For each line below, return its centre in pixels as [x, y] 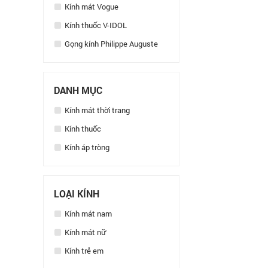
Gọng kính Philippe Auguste [110, 44]
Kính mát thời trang [96, 110]
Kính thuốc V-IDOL [95, 25]
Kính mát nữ [84, 232]
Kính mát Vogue [91, 7]
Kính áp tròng [86, 147]
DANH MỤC [78, 90]
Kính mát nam [87, 214]
